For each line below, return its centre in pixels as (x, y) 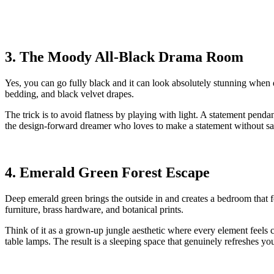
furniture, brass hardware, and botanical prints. (94, 210)
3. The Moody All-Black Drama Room (124, 57)
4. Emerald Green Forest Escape (107, 173)
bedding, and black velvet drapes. (69, 94)
